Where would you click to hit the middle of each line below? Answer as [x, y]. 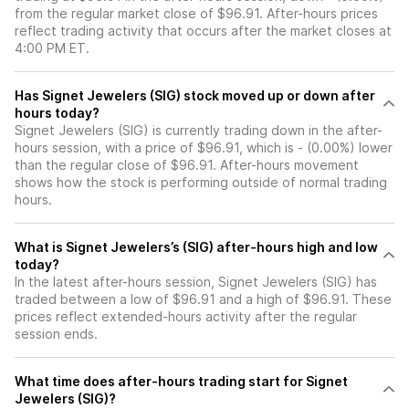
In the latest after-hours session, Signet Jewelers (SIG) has [196, 282]
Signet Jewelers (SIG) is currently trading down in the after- [199, 131]
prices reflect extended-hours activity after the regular [186, 317]
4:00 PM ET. [52, 48]
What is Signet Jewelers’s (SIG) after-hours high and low [196, 247]
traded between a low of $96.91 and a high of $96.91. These [203, 299]
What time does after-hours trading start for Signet [181, 382]
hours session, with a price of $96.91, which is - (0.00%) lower [204, 148]
